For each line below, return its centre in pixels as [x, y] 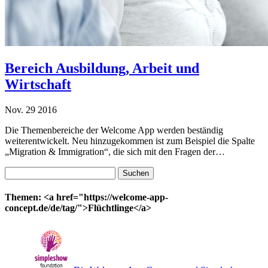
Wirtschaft [38, 84]
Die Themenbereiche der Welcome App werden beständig [114, 130]
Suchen [18, 171]
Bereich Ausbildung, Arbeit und [102, 68]
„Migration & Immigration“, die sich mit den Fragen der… [115, 151]
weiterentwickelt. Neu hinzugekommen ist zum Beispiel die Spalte [130, 141]
